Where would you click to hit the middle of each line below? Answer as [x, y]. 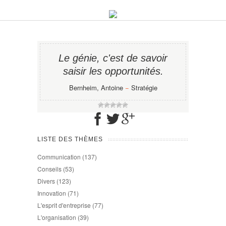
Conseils [49, 169]
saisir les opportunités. [113, 71]
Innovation [52, 193]
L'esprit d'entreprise [64, 205]
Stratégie [144, 88]
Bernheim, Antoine [96, 88]
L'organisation [57, 217]
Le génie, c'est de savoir [113, 58]
